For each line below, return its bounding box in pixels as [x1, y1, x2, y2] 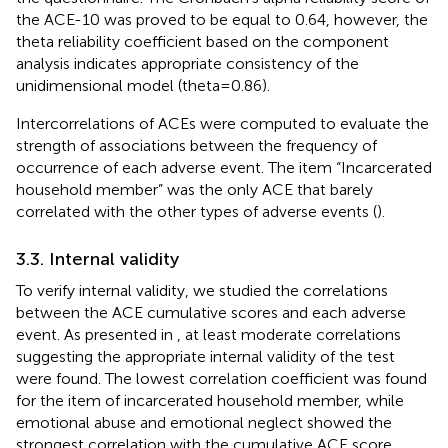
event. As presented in [16, 324, 177, 344]
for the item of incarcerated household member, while [16, 390, 404, 410]
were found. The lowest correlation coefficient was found [16, 368, 427, 388]
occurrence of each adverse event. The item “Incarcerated [16, 157, 432, 177]
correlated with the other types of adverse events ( [16, 201, 377, 221]
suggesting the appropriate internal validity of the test [16, 346, 395, 366]
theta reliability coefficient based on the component [16, 31, 389, 51]
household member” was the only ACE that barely [16, 179, 373, 199]
